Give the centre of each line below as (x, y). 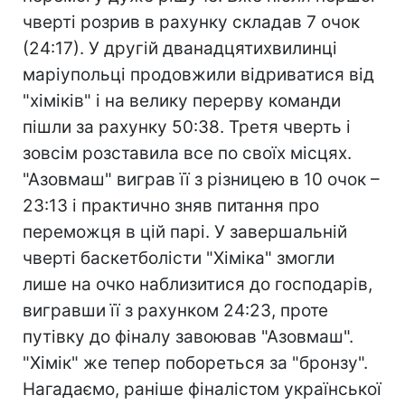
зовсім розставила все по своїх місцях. (187, 153)
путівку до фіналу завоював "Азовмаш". (188, 337)
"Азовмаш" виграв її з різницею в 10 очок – (201, 179)
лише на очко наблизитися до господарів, (198, 284)
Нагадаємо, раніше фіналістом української (202, 389)
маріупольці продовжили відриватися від (198, 75)
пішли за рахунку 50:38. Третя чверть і (187, 127)
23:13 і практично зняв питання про (171, 206)
